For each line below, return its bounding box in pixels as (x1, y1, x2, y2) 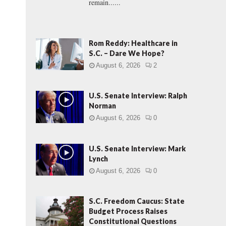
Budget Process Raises (89, 206, 167, 215)
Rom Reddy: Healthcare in (89, 39, 178, 47)
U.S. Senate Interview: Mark (89, 144, 186, 153)
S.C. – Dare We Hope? (89, 49, 164, 58)
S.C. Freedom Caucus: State (89, 196, 185, 205)
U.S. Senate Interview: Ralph (89, 91, 187, 100)
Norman (89, 101, 116, 110)
